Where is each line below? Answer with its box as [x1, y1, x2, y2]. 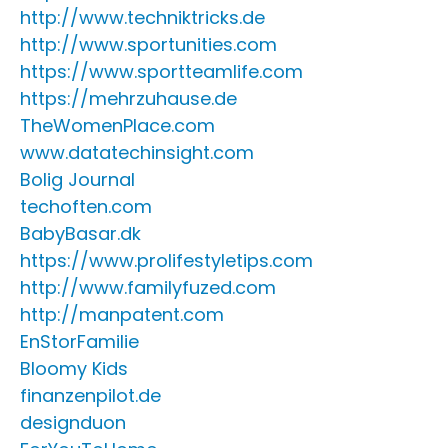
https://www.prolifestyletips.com [20, 248, 313, 273]
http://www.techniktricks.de [20, 5, 265, 30]
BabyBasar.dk [20, 221, 141, 246]
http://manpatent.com [20, 302, 224, 327]
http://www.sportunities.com [20, 32, 277, 57]
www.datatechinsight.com [20, 140, 254, 165]
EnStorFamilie [20, 329, 139, 354]
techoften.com [20, 194, 152, 219]
